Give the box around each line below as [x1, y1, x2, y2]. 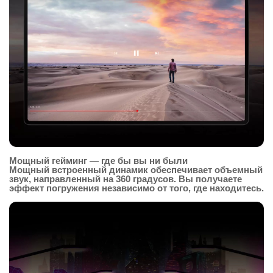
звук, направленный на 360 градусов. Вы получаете [9, 173, 242, 184]
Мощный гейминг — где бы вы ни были [9, 155, 188, 166]
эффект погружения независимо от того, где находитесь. [9, 182, 264, 193]
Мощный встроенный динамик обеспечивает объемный [9, 164, 263, 175]
